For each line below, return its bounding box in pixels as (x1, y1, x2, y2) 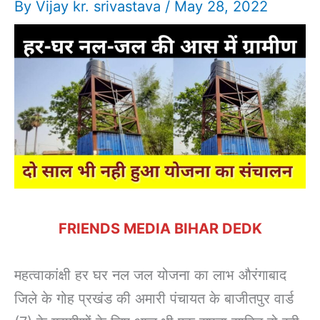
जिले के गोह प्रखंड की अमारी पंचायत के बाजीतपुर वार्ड (14, 289, 294, 307)
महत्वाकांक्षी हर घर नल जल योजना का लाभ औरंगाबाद (14, 266, 286, 284)
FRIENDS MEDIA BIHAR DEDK (58, 219, 262, 237)
